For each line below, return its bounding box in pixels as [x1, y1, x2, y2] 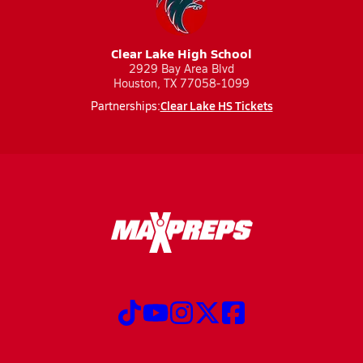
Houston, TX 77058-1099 [113, 75, 250, 91]
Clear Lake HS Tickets [160, 97, 273, 113]
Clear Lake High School [111, 44, 252, 62]
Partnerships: [90, 98, 160, 113]
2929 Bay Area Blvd [129, 61, 234, 76]
